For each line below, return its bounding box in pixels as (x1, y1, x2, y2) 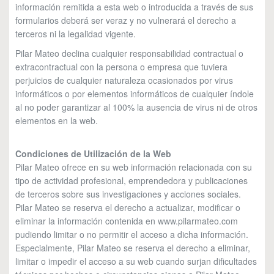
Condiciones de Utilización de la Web (15, 147, 171, 160)
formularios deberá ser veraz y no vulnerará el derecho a (15, 14, 236, 26)
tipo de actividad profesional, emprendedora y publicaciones (15, 174, 248, 187)
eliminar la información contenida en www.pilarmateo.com (15, 215, 238, 227)
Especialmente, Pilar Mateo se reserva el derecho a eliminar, (15, 242, 250, 254)
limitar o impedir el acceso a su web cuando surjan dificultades (15, 255, 257, 267)
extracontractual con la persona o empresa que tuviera (15, 61, 228, 73)
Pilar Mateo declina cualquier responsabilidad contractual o (15, 47, 243, 59)
